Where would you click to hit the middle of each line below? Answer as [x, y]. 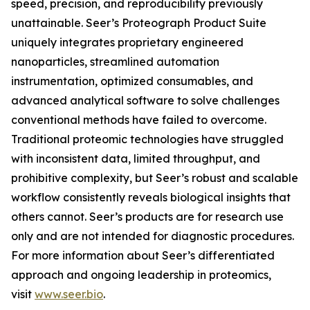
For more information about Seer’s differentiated [143, 255]
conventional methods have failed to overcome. [139, 120]
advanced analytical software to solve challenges [145, 100]
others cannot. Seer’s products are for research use [147, 217]
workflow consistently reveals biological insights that [151, 197]
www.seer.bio [69, 294]
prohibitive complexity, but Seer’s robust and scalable [155, 178]
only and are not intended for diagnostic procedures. [153, 236]
